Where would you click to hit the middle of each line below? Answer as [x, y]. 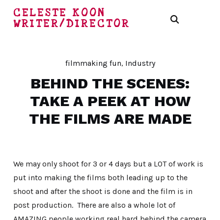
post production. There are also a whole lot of [94, 205]
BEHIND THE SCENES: [110, 83]
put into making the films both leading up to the [100, 178]
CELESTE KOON [59, 13]
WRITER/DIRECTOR [71, 24]
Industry [140, 63]
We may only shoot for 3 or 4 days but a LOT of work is [108, 164]
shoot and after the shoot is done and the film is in [103, 191]
